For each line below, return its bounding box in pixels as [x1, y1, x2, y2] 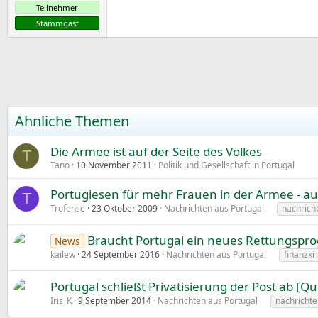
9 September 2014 [78, 295, 151, 307]
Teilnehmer [36, 2, 78, 13]
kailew [50, 248, 75, 261]
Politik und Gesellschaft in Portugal [158, 159, 295, 172]
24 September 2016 [82, 248, 160, 261]
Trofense [50, 202, 85, 215]
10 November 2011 [76, 159, 152, 172]
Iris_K [50, 295, 72, 307]
